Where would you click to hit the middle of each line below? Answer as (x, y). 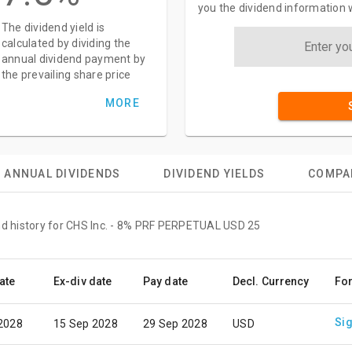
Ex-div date (83, 281)
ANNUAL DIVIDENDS (62, 174)
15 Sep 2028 (86, 324)
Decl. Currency (271, 281)
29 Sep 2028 (175, 324)
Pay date (165, 281)
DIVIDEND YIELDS (214, 174)
